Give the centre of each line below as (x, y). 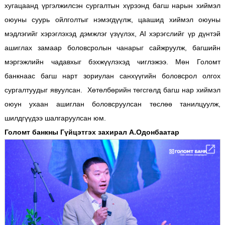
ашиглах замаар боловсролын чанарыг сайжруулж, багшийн (113, 48)
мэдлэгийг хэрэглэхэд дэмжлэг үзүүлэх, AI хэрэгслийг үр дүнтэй (113, 34)
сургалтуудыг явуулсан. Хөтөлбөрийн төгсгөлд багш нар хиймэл (113, 90)
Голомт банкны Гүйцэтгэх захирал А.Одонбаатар (92, 132)
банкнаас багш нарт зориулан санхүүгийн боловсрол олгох (113, 76)
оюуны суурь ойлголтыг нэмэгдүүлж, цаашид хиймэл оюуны (113, 20)
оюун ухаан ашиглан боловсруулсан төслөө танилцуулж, (113, 104)
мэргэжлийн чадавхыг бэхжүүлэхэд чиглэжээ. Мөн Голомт (113, 62)
